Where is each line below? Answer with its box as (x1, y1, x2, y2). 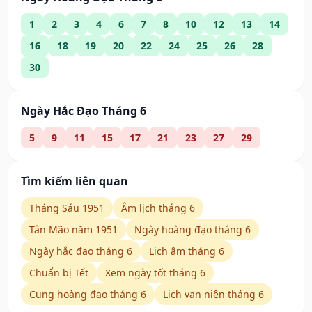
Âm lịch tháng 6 (121, 201, 195, 215)
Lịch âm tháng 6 (149, 244, 224, 258)
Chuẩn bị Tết (29, 266, 88, 280)
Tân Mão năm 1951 (29, 223, 118, 237)
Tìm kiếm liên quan (21, 173, 128, 189)
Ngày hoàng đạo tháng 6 (134, 223, 251, 237)
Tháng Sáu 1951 (29, 201, 104, 215)
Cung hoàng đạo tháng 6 (29, 288, 146, 302)
